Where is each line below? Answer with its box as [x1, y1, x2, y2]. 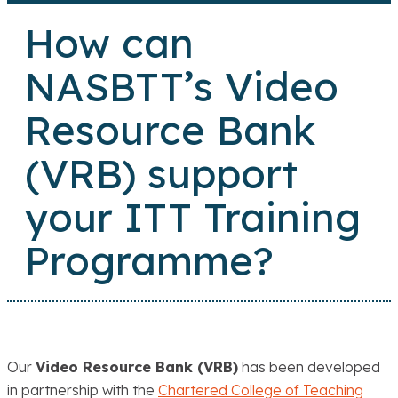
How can [25, 18, 194, 68]
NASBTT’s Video [25, 61, 338, 112]
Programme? [25, 235, 274, 286]
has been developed [238, 358, 380, 377]
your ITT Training [25, 192, 361, 243]
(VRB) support [25, 148, 298, 199]
